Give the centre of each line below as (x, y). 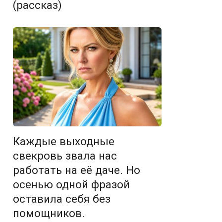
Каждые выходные (64, 141)
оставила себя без (62, 199)
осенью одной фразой (71, 184)
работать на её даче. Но (77, 170)
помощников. (49, 213)
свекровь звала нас (65, 156)
